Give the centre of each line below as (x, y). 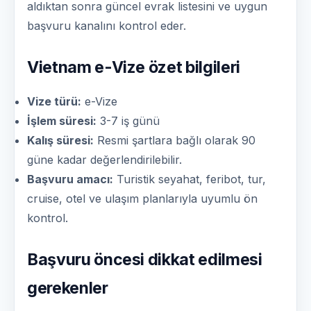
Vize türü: (54, 102)
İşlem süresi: (62, 121)
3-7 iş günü (128, 121)
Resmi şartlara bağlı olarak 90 (175, 141)
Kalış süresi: (60, 141)
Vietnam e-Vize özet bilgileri (134, 68)
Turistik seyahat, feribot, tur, (190, 179)
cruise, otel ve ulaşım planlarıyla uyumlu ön (142, 199)
